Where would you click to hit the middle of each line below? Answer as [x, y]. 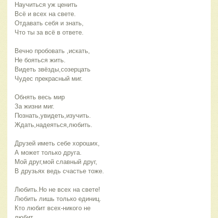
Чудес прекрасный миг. [49, 79]
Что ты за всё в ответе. [49, 33]
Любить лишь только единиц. [58, 199]
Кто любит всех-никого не [53, 208]
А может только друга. [48, 153]
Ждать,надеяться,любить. [54, 125]
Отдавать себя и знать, [49, 23]
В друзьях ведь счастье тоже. [59, 171]
